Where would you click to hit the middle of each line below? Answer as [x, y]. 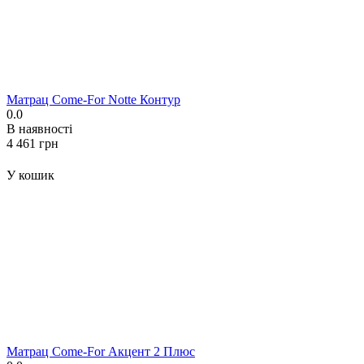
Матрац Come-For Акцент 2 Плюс [101, 352]
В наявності [39, 129]
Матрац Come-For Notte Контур [93, 100]
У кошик [30, 175]
